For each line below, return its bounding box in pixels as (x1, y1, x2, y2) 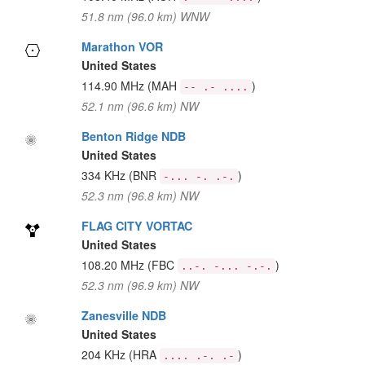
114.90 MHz (81, 77, 147, 94)
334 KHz (81, 167, 129, 183)
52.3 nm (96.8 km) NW (81, 187, 199, 204)
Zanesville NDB (81, 307, 166, 323)
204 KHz (81, 346, 129, 363)
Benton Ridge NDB (81, 128, 186, 144)
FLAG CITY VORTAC (81, 218, 192, 234)
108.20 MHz (81, 257, 147, 273)
